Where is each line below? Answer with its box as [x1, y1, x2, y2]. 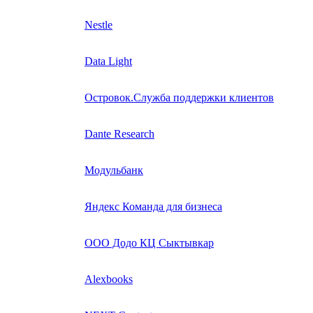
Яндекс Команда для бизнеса [85, 200, 222, 212]
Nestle [85, 18, 112, 31]
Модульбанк [85, 163, 143, 176]
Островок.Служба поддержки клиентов [85, 91, 274, 103]
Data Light [85, 54, 132, 67]
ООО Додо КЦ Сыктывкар [85, 236, 214, 249]
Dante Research [85, 127, 154, 140]
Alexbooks [85, 272, 133, 285]
